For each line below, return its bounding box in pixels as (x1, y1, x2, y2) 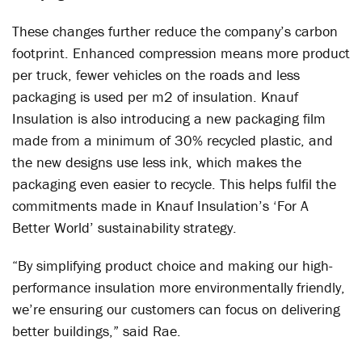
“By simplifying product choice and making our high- (12, 256, 333, 275)
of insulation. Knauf (173, 87, 298, 106)
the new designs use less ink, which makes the (12, 153, 301, 171)
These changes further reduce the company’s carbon (12, 22, 338, 40)
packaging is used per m (12, 87, 164, 106)
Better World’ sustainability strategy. (12, 218, 237, 237)
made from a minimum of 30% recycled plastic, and (12, 131, 333, 149)
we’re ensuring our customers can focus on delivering (12, 300, 340, 318)
